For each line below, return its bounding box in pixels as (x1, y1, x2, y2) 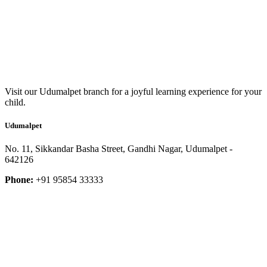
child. (5, 97, 26, 107)
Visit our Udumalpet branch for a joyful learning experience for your (5, 86, 262, 97)
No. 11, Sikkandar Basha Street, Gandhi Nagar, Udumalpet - (5, 144, 232, 154)
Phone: (5, 175, 33, 185)
